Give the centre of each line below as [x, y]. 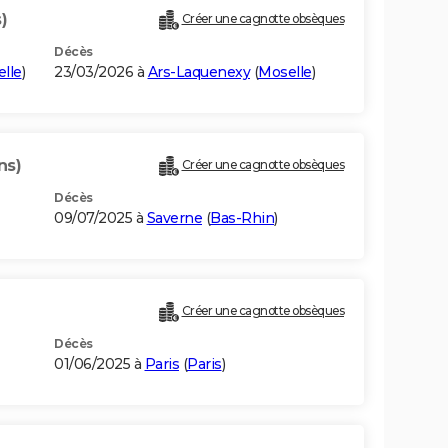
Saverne [174, 218]
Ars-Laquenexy [198, 72]
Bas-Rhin [242, 218]
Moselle [285, 72]
